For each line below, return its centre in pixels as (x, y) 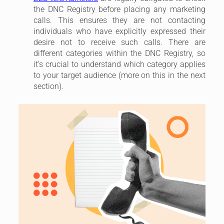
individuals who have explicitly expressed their (119, 31)
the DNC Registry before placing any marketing (119, 9)
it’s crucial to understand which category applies (119, 64)
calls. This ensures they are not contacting (119, 20)
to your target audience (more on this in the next (119, 75)
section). (48, 86)
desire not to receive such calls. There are (119, 42)
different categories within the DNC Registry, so (119, 53)
